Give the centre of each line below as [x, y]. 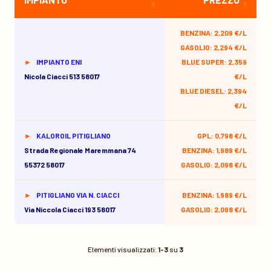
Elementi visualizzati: [123, 249]
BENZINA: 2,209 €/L [214, 33]
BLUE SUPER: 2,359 [214, 62]
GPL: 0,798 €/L [222, 135]
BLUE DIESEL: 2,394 [214, 91]
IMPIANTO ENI [59, 62]
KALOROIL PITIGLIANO [73, 135]
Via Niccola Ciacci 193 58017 [70, 209]
